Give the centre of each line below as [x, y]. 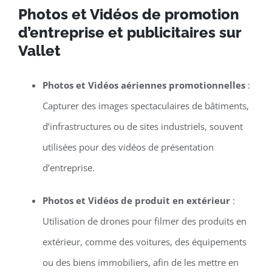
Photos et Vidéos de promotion [128, 14]
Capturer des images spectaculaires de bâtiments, [145, 106]
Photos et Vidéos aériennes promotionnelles [144, 85]
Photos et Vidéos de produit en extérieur [136, 201]
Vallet [41, 50]
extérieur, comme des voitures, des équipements [144, 242]
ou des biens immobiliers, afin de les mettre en [140, 263]
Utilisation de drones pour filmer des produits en [144, 221]
